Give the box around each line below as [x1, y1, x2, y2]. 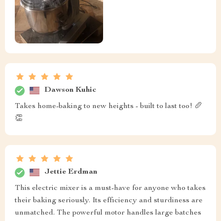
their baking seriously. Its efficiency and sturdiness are [15, 196, 203, 205]
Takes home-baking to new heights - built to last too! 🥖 [15, 102, 202, 110]
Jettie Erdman [44, 168, 97, 177]
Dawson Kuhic [44, 86, 96, 95]
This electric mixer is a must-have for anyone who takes [15, 184, 206, 192]
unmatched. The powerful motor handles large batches [15, 209, 201, 217]
